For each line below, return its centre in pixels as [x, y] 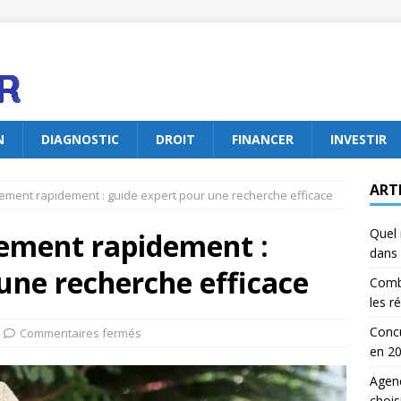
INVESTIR [358, 139]
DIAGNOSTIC [80, 139]
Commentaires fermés [81, 333]
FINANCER [263, 139]
